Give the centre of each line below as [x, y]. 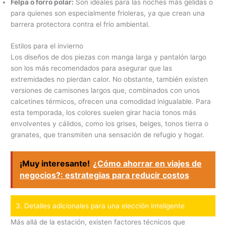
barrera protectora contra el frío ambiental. [80, 24]
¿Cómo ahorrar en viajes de [147, 164]
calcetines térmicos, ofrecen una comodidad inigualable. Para [111, 101]
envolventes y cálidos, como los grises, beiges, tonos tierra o [110, 123]
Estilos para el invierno [47, 46]
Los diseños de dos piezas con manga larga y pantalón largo [109, 57]
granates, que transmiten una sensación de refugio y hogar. [108, 134]
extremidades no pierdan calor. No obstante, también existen [109, 79]
